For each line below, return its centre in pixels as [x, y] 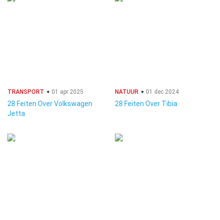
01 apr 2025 [67, 92]
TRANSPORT [26, 92]
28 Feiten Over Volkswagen [50, 104]
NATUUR [127, 92]
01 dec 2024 [162, 92]
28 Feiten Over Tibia [146, 104]
